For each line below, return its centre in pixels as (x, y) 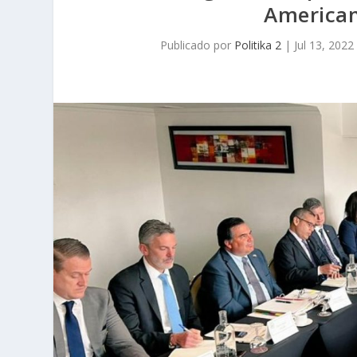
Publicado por (197, 45)
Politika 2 (257, 45)
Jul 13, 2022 (324, 45)
